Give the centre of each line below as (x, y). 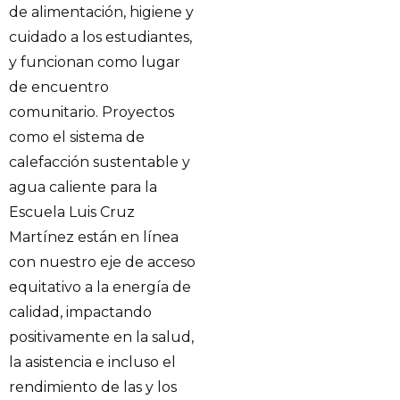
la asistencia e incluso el (92, 362)
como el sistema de (77, 137)
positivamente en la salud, (101, 337)
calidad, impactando (80, 312)
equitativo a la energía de (100, 287)
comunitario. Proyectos (92, 112)
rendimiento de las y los (93, 387)
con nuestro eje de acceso (102, 262)
